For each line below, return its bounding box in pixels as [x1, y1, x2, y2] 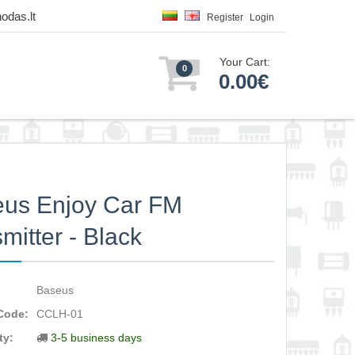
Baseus [36, 284, 74, 296]
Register [207, 12, 243, 23]
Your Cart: [219, 55, 270, 68]
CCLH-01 [36, 307, 84, 320]
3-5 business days [51, 331, 143, 344]
